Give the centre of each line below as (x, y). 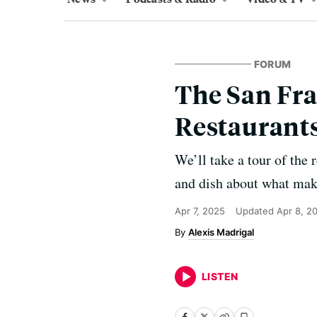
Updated (256, 211)
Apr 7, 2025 (200, 211)
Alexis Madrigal (221, 232)
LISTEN (220, 276)
